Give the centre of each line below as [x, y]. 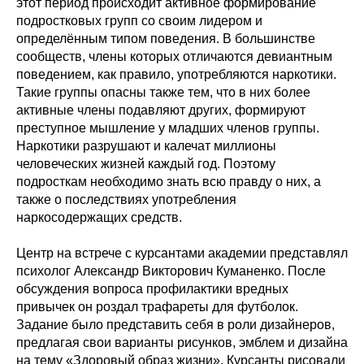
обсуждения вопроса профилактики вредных [152, 289]
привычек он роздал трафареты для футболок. [157, 307]
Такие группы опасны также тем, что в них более [163, 92]
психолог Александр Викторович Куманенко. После [171, 271]
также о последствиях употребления [126, 199]
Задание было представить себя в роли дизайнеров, [175, 325]
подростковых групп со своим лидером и [139, 21]
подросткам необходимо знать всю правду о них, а [169, 182]
